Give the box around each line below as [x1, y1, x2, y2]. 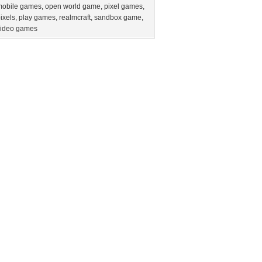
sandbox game [94, 13, 142, 22]
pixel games [104, 2, 143, 11]
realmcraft [59, 13, 91, 22]
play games [19, 13, 56, 22]
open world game [45, 2, 101, 11]
